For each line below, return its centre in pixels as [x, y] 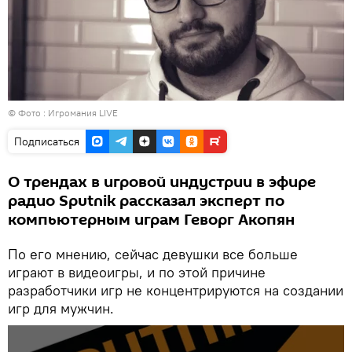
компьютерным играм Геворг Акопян [151, 220]
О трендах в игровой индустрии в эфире [162, 183]
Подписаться [47, 142]
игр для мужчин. [61, 309]
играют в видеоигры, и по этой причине [137, 273]
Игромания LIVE [83, 113]
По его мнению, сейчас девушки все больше [153, 255]
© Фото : [28, 113]
